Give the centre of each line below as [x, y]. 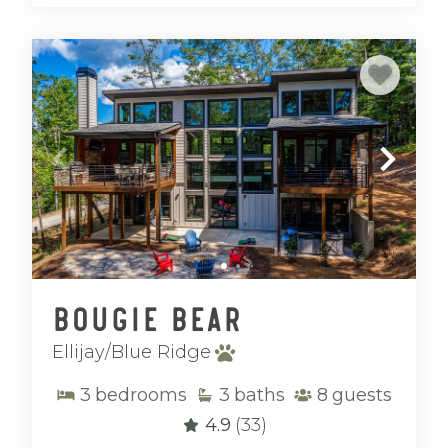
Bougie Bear [147, 316]
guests [362, 395]
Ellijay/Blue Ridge [131, 352]
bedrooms [141, 395]
